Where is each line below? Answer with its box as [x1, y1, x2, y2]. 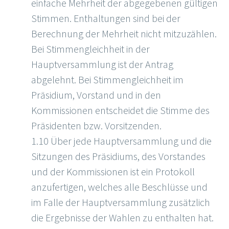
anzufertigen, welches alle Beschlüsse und [31, 180, 208, 194]
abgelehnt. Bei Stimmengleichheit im [31, 73, 184, 86]
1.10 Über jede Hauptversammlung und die [31, 134, 212, 148]
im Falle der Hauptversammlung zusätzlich [31, 196, 210, 209]
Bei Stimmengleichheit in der [31, 42, 150, 56]
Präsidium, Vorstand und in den [31, 88, 161, 102]
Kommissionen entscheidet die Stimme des [31, 104, 210, 117]
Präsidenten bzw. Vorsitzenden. [31, 119, 162, 132]
